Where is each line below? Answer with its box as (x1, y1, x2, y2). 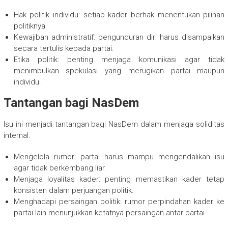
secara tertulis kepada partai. (13, 44, 114, 53)
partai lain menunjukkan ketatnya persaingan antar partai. (13, 208, 207, 218)
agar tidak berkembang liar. (13, 163, 106, 173)
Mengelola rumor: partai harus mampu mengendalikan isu (13, 152, 225, 162)
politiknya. (13, 21, 47, 31)
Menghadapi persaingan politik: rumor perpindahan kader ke (13, 197, 225, 207)
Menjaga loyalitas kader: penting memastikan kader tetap (13, 175, 225, 184)
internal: (3, 131, 30, 140)
